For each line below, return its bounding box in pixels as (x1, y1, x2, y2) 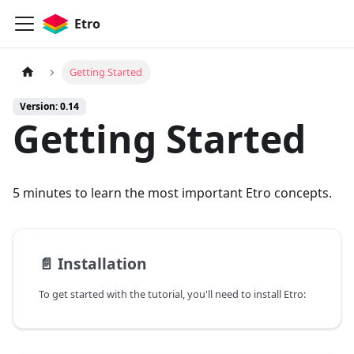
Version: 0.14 (20, 100, 79, 114)
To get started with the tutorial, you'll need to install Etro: (39, 287, 306, 302)
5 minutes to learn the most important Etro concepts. (13, 184, 332, 202)
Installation (58, 253, 147, 275)
